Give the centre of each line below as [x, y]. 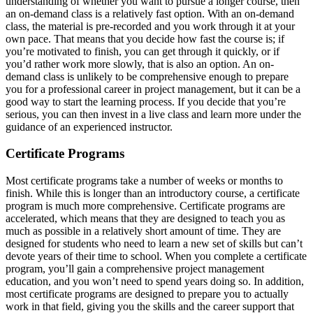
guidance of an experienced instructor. [89, 126]
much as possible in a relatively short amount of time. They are [143, 231]
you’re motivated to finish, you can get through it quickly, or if [143, 51]
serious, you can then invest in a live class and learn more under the [153, 114]
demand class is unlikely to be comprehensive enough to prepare [147, 76]
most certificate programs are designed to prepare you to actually [147, 294]
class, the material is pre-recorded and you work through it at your [150, 26]
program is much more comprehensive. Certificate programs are [145, 206]
